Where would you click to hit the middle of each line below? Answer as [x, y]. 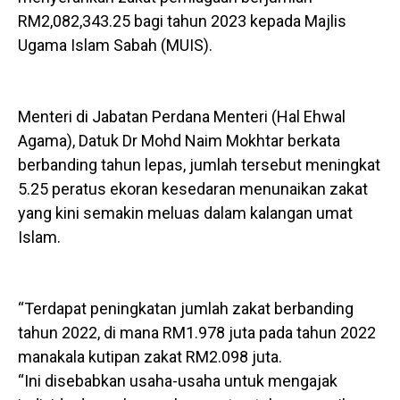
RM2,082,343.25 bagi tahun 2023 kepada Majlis [182, 21]
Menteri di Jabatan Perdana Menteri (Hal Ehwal [182, 117]
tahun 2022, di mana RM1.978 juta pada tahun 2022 [197, 333]
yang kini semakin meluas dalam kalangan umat [185, 213]
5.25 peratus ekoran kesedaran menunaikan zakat [193, 189]
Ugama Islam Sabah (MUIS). [115, 46]
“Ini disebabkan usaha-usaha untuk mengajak [178, 381]
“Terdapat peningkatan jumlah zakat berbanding [186, 309]
